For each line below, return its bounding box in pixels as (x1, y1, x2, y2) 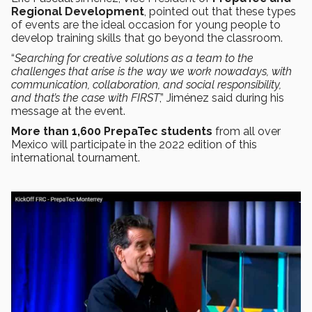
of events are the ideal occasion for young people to (11, 18, 281, 32)
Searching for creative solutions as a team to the (15, 52, 253, 65)
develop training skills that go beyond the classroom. (11, 31, 283, 45)
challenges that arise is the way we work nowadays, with (11, 65, 292, 79)
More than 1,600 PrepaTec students (11, 125, 212, 139)
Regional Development (11, 5, 144, 19)
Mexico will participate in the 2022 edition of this (11, 138, 257, 152)
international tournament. (11, 151, 140, 165)
